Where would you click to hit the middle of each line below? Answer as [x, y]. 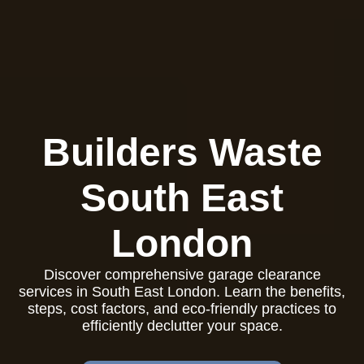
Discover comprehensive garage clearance [182, 275]
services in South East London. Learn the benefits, [182, 292]
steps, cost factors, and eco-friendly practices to [182, 309]
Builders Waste [182, 152]
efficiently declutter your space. [182, 326]
